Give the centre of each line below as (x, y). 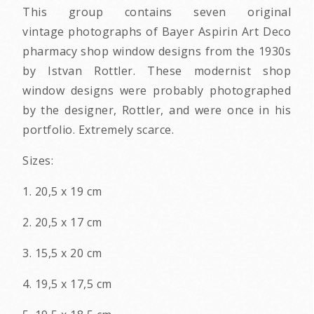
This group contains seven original (157, 12)
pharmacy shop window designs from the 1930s (157, 52)
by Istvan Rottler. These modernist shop (157, 71)
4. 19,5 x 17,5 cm (67, 284)
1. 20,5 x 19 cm (62, 192)
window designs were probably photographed (157, 91)
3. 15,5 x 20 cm (62, 253)
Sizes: (38, 161)
